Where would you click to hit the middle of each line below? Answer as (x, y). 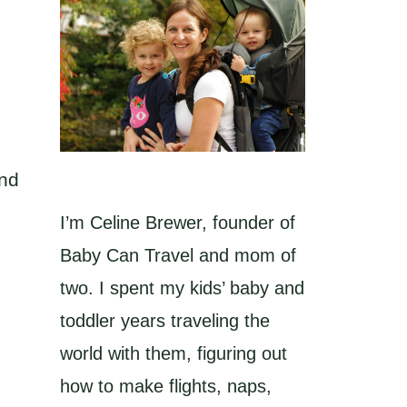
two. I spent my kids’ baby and (182, 288)
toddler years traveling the (165, 321)
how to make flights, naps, (166, 387)
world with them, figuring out (174, 354)
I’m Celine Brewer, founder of (178, 223)
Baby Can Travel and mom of (178, 256)
